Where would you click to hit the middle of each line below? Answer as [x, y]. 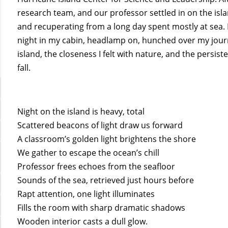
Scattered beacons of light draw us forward [100, 125]
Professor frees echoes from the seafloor [96, 166]
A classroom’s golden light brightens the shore [107, 139]
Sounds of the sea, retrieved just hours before [106, 180]
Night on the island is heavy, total [81, 111]
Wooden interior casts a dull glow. [83, 221]
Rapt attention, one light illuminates [86, 194]
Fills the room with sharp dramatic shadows [102, 207]
